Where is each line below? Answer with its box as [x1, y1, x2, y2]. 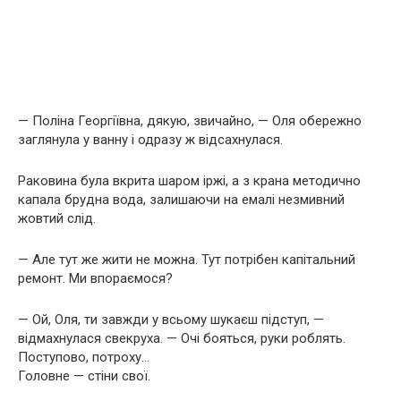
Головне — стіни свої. [18, 367, 150, 384]
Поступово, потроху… [18, 348, 149, 365]
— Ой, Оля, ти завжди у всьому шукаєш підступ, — [18, 311, 324, 328]
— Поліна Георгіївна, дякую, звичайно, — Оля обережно [18, 112, 362, 129]
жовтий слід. [18, 209, 96, 226]
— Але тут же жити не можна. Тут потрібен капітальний [18, 251, 355, 268]
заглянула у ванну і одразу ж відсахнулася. [18, 131, 283, 148]
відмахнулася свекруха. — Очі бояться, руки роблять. [18, 329, 346, 346]
